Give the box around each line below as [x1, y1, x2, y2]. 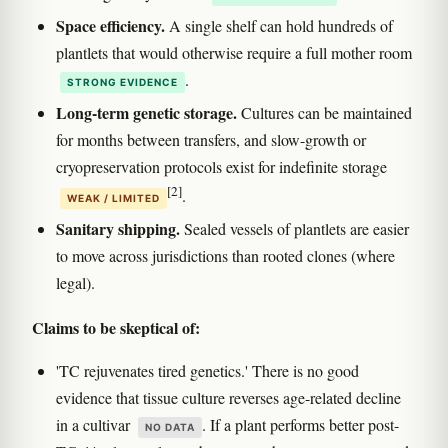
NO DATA [145, 421, 195, 434]
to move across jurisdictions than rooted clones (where [56, 245, 395, 267]
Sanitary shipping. [56, 217, 180, 241]
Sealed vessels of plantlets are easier [180, 218, 409, 240]
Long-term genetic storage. [56, 100, 237, 124]
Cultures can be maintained [237, 101, 412, 123]
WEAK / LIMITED [67, 192, 160, 205]
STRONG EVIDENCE [67, 75, 178, 88]
